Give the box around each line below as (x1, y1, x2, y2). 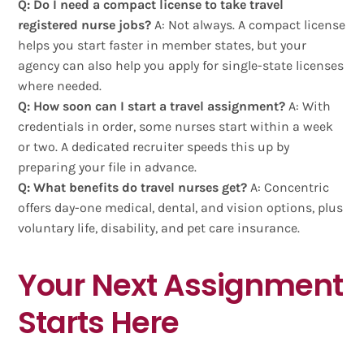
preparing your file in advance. (18, 159, 197, 175)
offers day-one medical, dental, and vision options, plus (18, 200, 344, 216)
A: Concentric (247, 180, 330, 196)
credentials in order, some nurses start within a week (18, 119, 334, 135)
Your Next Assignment (18, 264, 344, 307)
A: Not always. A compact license (151, 17, 346, 33)
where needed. (18, 78, 102, 94)
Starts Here (18, 301, 180, 344)
